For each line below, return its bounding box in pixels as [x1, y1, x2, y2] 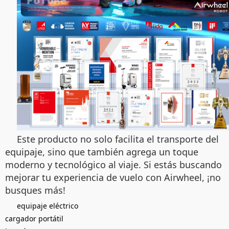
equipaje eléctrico [17, 200, 78, 211]
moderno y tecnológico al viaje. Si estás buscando [5, 158, 222, 171]
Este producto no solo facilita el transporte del [17, 132, 219, 145]
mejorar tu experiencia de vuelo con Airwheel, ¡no [5, 171, 221, 184]
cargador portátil [5, 213, 63, 223]
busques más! [5, 184, 65, 196]
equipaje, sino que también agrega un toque [5, 145, 198, 158]
